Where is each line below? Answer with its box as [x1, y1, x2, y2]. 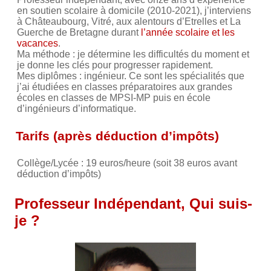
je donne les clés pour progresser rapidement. [17, 59, 213, 70]
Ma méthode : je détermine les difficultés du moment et [17, 48, 249, 59]
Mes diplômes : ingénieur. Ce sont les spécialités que [17, 70, 244, 81]
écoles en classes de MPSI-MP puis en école [17, 92, 211, 103]
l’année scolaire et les [141, 27, 235, 38]
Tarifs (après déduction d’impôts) [16, 128, 219, 143]
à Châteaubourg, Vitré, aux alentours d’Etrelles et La [17, 16, 241, 27]
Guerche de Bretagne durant [17, 27, 141, 38]
